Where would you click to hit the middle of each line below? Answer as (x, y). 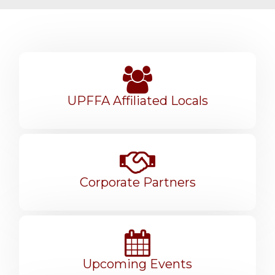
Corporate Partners (137, 183)
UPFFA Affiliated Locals (137, 101)
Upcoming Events (137, 264)
